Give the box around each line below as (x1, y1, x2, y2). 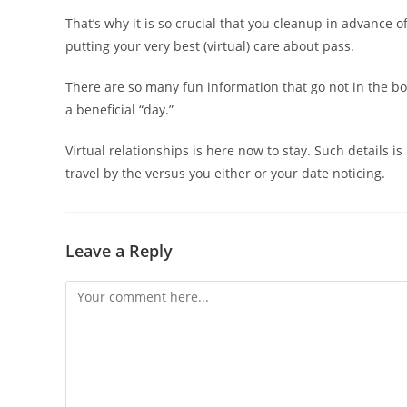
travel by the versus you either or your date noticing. (65, 164, 385, 182)
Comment (65, 283, 124, 300)
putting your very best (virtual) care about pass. (65, 37, 354, 55)
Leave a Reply (65, 240, 173, 262)
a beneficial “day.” (65, 101, 174, 118)
